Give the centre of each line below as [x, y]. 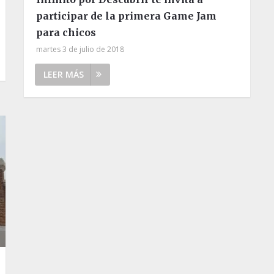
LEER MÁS [63, 74]
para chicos [66, 32]
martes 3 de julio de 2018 [80, 49]
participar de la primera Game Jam [126, 16]
